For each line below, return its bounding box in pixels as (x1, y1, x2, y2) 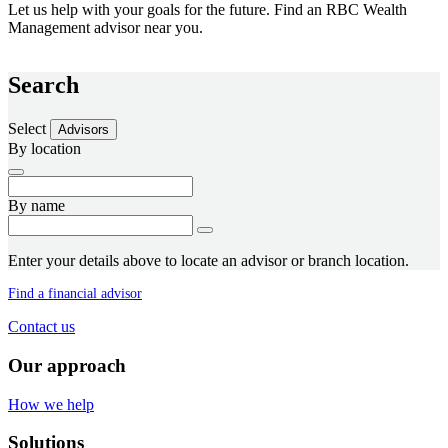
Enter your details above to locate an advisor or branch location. (8, 252, 409, 270)
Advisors (58, 122, 109, 138)
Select (8, 120, 50, 138)
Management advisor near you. (8, 18, 203, 36)
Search (8, 72, 79, 99)
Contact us (8, 318, 75, 336)
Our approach (8, 355, 126, 377)
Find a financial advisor (8, 286, 142, 302)
